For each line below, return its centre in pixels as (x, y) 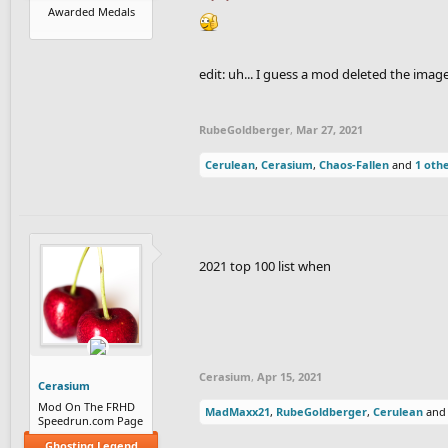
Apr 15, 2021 (289, 376)
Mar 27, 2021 (329, 129)
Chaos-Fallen (354, 164)
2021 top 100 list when (265, 265)
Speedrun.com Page (90, 420)
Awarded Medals (91, 11)
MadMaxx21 (237, 411)
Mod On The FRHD (86, 406)
